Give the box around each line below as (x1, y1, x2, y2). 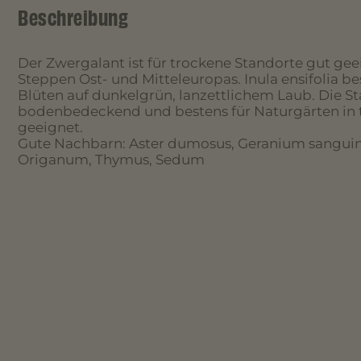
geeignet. (18, 118, 83, 135)
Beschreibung (18, 2, 128, 34)
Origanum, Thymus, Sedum (18, 151, 205, 168)
